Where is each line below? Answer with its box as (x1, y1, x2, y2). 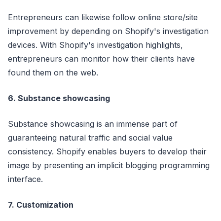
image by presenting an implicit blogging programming (8, 160, 210, 170)
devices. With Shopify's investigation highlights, (8, 40, 183, 50)
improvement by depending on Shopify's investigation (8, 26, 209, 36)
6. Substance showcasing (8, 93, 110, 103)
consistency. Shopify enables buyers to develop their (8, 147, 207, 156)
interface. (8, 174, 43, 184)
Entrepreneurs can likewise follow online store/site (8, 12, 198, 22)
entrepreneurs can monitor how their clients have (8, 54, 195, 64)
